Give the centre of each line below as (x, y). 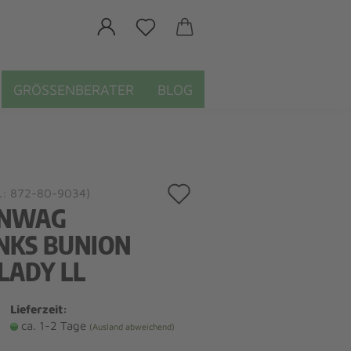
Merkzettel (238, 247)
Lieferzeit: (38, 309)
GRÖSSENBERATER (74, 90)
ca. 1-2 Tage (55, 326)
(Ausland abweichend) (132, 326)
